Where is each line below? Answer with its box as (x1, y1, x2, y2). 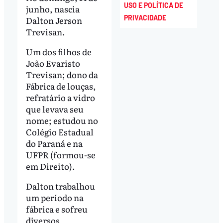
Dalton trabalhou (25, 179, 95, 192)
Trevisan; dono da (25, 68, 98, 81)
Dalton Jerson (25, 13, 82, 26)
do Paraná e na (25, 136, 83, 149)
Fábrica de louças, (25, 79, 96, 92)
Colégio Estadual (25, 125, 94, 138)
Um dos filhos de (25, 45, 92, 58)
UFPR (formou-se (25, 148, 96, 161)
